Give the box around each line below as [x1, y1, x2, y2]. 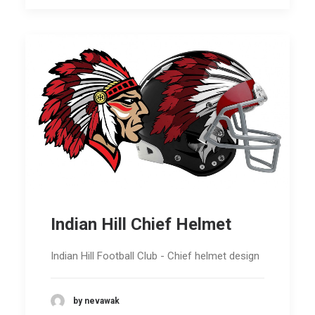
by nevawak [73, 295, 120, 306]
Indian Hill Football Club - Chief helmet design [51, 250, 259, 263]
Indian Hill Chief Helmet [51, 214, 231, 235]
